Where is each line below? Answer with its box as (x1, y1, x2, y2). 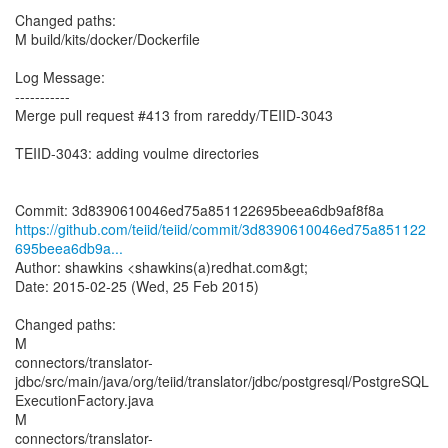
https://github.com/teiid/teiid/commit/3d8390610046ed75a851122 (15, 219, 426, 239)
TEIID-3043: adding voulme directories (15, 143, 259, 163)
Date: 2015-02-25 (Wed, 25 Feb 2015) (15, 276, 259, 296)
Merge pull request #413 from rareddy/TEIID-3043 (15, 105, 333, 125)
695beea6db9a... (15, 238, 123, 258)
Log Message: (15, 67, 105, 87)
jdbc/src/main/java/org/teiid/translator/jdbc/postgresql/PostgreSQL (15, 371, 429, 391)
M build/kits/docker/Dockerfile (15, 29, 200, 49)
